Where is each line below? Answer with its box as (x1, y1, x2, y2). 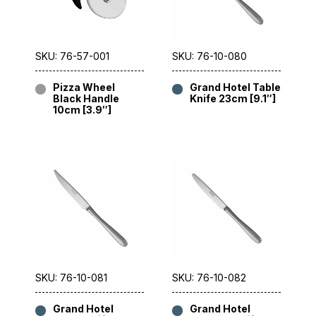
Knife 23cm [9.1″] (190, 92, 276, 105)
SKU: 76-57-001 (35, 50, 109, 63)
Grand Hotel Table (190, 81, 281, 94)
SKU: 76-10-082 (172, 272, 246, 284)
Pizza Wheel (53, 81, 115, 94)
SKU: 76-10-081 (35, 272, 107, 284)
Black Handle (53, 92, 119, 105)
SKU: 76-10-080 (172, 50, 247, 63)
